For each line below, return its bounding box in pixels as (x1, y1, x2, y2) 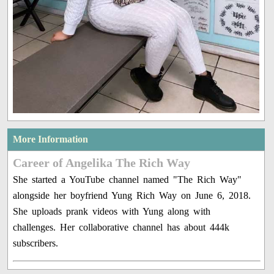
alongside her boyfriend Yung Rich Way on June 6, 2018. (13, 190, 251, 201)
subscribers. (13, 237, 59, 248)
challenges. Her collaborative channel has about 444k (13, 221, 230, 232)
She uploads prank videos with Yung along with (13, 206, 211, 217)
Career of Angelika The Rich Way (13, 155, 191, 169)
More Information (13, 133, 89, 144)
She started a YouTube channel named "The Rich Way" (13, 174, 242, 185)
